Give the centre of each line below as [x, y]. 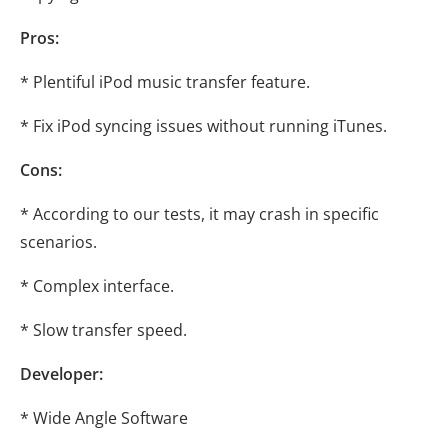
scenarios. [58, 242]
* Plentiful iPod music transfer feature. [165, 82]
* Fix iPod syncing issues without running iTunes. [203, 126]
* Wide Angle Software [104, 418]
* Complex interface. [97, 286]
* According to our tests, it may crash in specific [199, 214]
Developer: [61, 374]
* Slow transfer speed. [103, 330]
